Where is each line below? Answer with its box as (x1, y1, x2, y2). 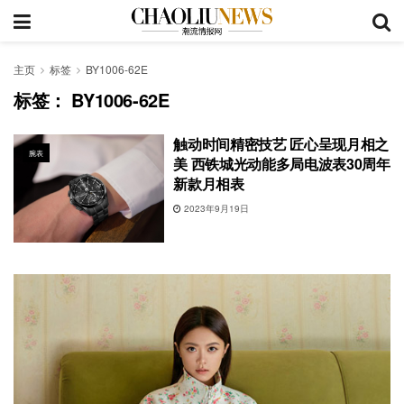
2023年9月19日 (181, 202, 250, 215)
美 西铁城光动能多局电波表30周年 (173, 153, 390, 174)
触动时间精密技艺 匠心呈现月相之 (173, 133, 390, 154)
